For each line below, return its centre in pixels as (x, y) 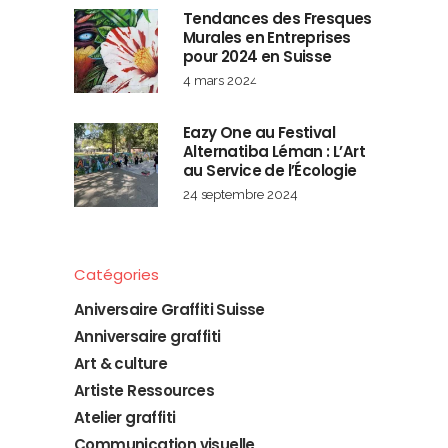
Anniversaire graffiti (147, 336)
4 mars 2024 (220, 80)
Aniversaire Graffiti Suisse (169, 309)
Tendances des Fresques (277, 18)
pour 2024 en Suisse (257, 56)
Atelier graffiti (125, 417)
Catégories (116, 274)
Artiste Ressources (144, 390)
